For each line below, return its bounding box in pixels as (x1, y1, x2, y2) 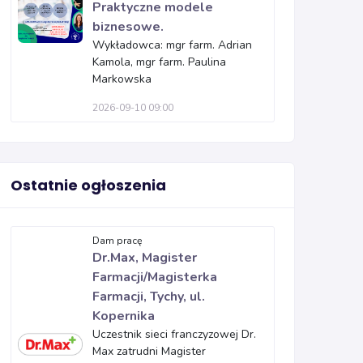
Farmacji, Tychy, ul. (92, 288, 205, 305)
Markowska (92, 71, 152, 87)
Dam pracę (92, 234, 143, 247)
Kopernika (92, 307, 155, 325)
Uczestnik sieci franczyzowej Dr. (92, 327, 256, 342)
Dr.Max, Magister (92, 249, 197, 267)
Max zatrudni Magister (92, 344, 206, 359)
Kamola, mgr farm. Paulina (92, 54, 226, 70)
